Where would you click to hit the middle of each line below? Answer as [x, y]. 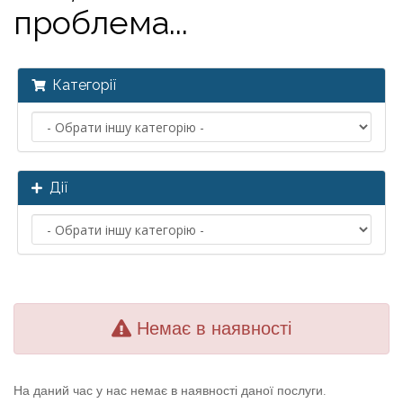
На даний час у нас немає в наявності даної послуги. [170, 391]
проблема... [101, 23]
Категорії [81, 85]
